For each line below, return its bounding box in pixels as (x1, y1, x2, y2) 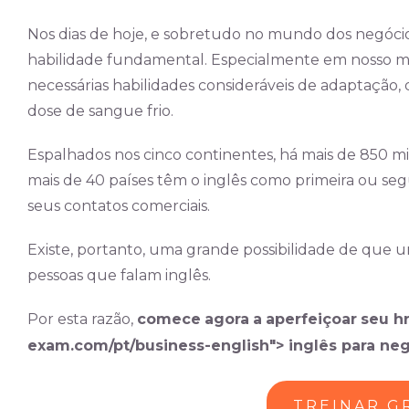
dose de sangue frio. (27, 102, 173, 120)
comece (137, 310, 201, 328)
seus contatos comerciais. (27, 197, 210, 215)
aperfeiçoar (266, 310, 357, 328)
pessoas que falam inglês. (27, 267, 211, 284)
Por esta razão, (27, 310, 137, 328)
